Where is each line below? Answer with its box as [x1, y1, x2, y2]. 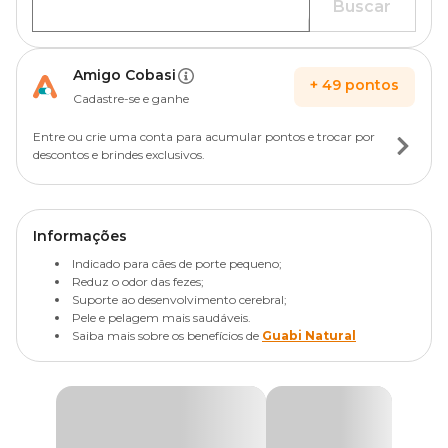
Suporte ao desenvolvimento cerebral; [72, 292, 287, 307]
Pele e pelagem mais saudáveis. [72, 310, 251, 325]
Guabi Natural [262, 328, 356, 343]
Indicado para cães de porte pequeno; [72, 256, 282, 271]
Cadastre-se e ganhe [73, 91, 189, 106]
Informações [33, 227, 127, 245]
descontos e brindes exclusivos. [33, 147, 205, 162]
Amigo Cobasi [73, 66, 176, 84]
